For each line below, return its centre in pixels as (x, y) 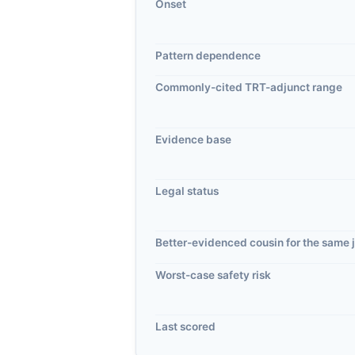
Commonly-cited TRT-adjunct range (249, 88)
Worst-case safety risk (213, 275)
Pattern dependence (208, 55)
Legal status (187, 191)
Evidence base (193, 139)
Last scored (185, 327)
